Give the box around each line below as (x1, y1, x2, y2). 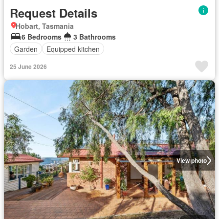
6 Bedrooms (22, 32, 62, 42)
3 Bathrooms (73, 32, 116, 42)
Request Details (10, 4, 97, 21)
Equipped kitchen (46, 44, 100, 54)
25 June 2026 (10, 62, 47, 71)
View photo (176, 156, 207, 165)
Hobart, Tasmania (16, 21, 74, 31)
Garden (14, 44, 38, 54)
